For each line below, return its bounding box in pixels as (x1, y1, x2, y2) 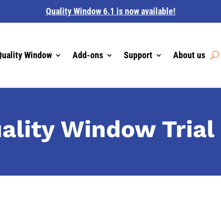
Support (123, 49, 152, 60)
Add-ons (72, 49, 103, 60)
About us (173, 49, 205, 60)
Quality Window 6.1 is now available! (45, 6, 176, 16)
